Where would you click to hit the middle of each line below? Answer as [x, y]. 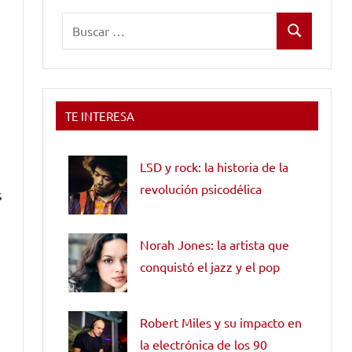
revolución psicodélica [201, 188]
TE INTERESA [100, 115]
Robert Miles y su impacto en [221, 322]
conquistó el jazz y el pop [210, 266]
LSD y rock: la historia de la [214, 166]
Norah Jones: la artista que [214, 244]
